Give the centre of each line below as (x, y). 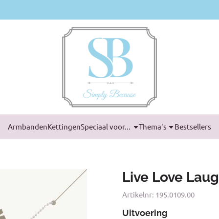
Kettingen (64, 126)
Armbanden (27, 126)
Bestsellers (193, 126)
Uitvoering (144, 213)
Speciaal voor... (105, 126)
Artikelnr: (138, 194)
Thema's (153, 126)
